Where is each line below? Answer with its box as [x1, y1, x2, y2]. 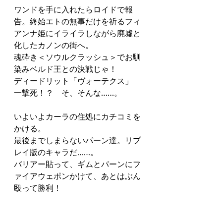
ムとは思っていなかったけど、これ [14, 206, 141, 217]
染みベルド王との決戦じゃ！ [14, 63, 117, 74]
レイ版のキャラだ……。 [14, 147, 98, 157]
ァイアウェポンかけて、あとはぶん [14, 170, 141, 181]
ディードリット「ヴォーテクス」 [14, 75, 133, 86]
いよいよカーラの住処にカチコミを [14, 111, 141, 121]
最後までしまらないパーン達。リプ [14, 135, 141, 145]
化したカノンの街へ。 [14, 40, 93, 50]
